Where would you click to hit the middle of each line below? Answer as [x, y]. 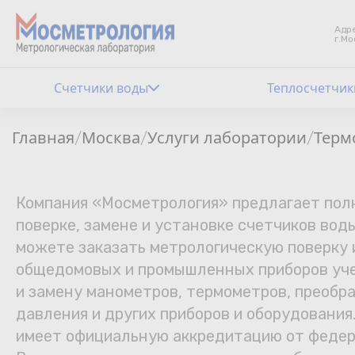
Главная [43, 137]
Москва [111, 137]
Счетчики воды [101, 88]
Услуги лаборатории [227, 137]
